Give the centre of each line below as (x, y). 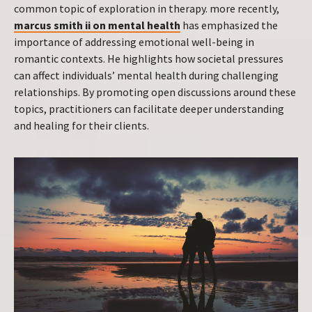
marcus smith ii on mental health (97, 25)
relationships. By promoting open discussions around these (155, 92)
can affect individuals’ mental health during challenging (146, 75)
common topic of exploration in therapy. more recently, (147, 8)
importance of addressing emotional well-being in (134, 42)
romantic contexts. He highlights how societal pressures (149, 58)
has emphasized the (229, 25)
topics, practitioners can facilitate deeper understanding (149, 109)
